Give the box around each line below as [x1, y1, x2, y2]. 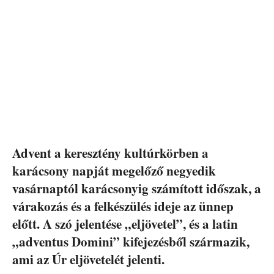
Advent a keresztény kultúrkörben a [12, 144, 209, 163]
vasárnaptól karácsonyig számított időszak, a [12, 179, 261, 198]
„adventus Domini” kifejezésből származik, [12, 232, 250, 251]
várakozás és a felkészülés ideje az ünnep [12, 197, 234, 216]
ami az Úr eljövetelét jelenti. [12, 250, 165, 269]
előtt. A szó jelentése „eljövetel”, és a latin [12, 215, 238, 234]
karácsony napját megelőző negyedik [12, 161, 216, 180]
